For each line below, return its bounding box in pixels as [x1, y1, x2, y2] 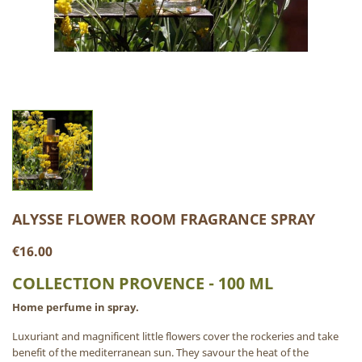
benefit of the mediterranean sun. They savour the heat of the [12, 344, 309, 360]
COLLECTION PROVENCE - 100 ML [12, 271, 273, 294]
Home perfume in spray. [12, 299, 139, 314]
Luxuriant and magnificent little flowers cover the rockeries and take [12, 328, 339, 343]
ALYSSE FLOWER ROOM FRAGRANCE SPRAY [12, 208, 315, 229]
